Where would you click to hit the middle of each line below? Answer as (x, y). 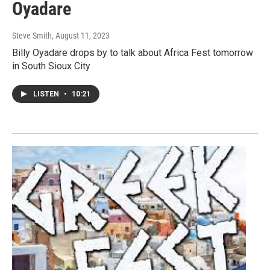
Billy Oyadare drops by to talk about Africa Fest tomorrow (133, 53)
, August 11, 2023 (81, 36)
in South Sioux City (51, 66)
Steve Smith (32, 36)
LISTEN (47, 94)
